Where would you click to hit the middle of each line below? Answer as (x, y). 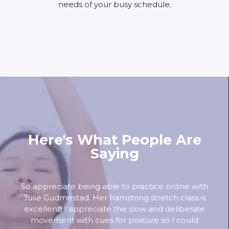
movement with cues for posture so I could (114, 220)
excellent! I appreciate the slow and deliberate (114, 209)
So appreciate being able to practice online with (114, 186)
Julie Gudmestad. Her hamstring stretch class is (114, 198)
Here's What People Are (114, 140)
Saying (114, 154)
